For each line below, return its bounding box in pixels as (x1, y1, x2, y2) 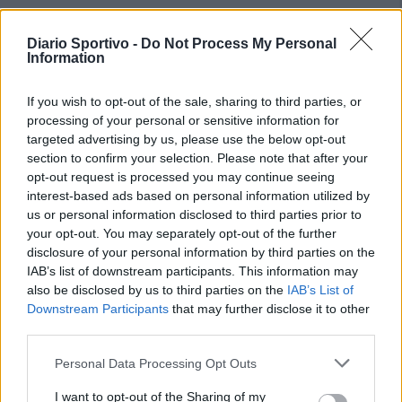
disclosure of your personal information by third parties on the (27, 245, 375, 259)
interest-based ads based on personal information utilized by (27, 188, 370, 203)
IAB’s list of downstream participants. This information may (27, 264, 358, 278)
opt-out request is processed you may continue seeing (27, 170, 335, 184)
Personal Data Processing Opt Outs (55, 355, 257, 371)
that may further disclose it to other (169, 301, 370, 316)
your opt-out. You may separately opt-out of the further (27, 226, 336, 240)
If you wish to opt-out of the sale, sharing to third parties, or (27, 94, 362, 109)
